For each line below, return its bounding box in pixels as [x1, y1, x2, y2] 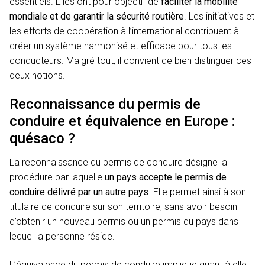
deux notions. [9, 69, 65, 81]
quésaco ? [9, 130, 75, 147]
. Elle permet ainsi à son [148, 186, 246, 198]
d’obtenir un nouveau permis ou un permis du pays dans [9, 216, 238, 228]
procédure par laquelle [9, 172, 105, 183]
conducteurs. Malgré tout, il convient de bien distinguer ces [9, 54, 251, 66]
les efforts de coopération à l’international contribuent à [9, 25, 239, 37]
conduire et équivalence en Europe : [9, 113, 235, 130]
